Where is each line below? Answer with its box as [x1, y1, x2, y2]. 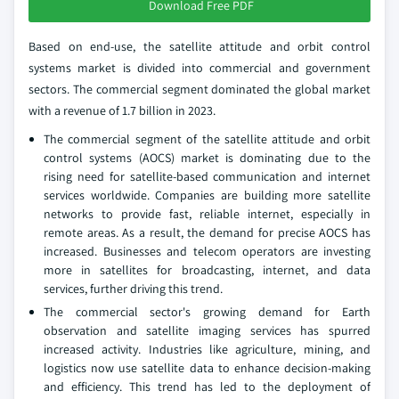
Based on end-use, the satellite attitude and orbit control [28, 38, 370, 55]
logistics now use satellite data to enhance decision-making [44, 360, 370, 377]
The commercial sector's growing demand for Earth [44, 304, 370, 321]
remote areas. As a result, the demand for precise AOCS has [44, 224, 370, 241]
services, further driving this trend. [44, 281, 223, 297]
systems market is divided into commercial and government [28, 60, 370, 77]
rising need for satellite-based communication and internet [44, 168, 370, 185]
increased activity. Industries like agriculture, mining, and [44, 341, 370, 358]
